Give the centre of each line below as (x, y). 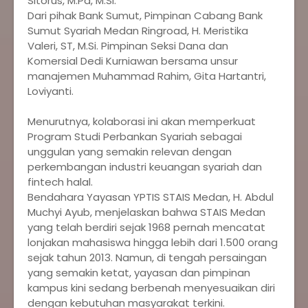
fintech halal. (60, 182)
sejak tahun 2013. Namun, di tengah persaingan (147, 257)
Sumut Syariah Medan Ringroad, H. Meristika (138, 31)
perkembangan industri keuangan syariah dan (145, 167)
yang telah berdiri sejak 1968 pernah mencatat (146, 227)
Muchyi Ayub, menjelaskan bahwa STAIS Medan (146, 212)
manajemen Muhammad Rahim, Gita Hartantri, (147, 76)
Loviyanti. (51, 91)
